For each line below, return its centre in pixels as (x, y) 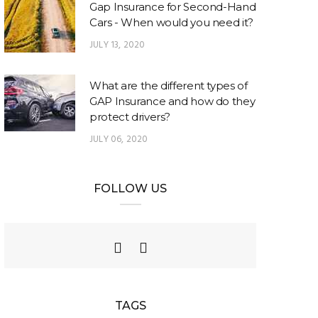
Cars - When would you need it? (171, 22)
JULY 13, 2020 (117, 45)
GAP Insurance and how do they (172, 101)
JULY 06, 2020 (119, 139)
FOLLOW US (130, 188)
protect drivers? (130, 116)
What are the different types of (169, 85)
